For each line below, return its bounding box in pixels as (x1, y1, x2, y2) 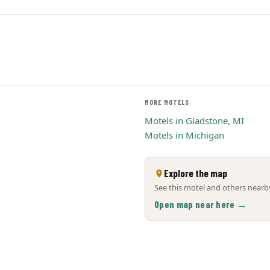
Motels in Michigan (145, 129, 224, 141)
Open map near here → (154, 198, 247, 210)
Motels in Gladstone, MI (145, 115, 244, 127)
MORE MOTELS (145, 98, 190, 106)
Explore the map (164, 167, 227, 179)
